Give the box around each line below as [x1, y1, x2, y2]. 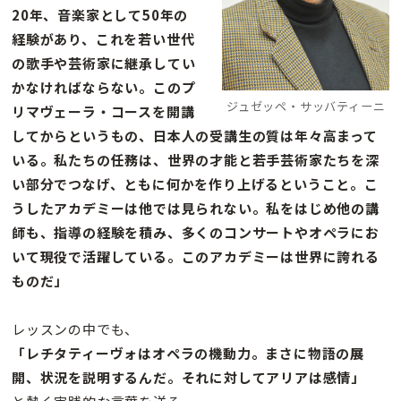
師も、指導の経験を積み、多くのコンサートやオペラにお [12, 223, 380, 243]
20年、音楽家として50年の [12, 5, 189, 25]
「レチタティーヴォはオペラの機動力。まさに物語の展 [12, 344, 364, 363]
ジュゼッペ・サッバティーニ [226, 98, 386, 115]
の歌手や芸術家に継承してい [12, 54, 196, 73]
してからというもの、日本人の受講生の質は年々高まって [12, 126, 378, 146]
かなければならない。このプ [12, 78, 196, 98]
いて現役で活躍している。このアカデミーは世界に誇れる [12, 247, 380, 267]
